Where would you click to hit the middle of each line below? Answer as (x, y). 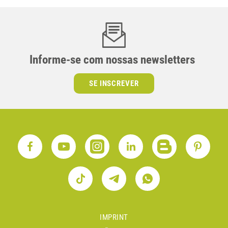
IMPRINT (114, 217)
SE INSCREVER (114, 83)
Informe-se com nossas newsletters (112, 60)
